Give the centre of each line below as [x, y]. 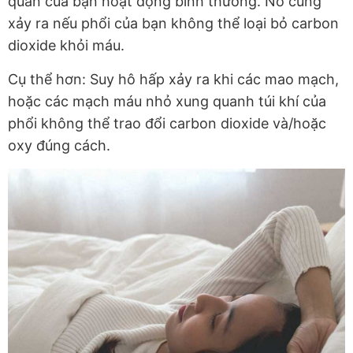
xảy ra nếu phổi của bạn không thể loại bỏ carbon [173, 24]
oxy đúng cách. [61, 146]
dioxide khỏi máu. [68, 46]
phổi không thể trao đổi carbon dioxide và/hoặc [167, 124]
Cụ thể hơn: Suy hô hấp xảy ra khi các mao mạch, [173, 80]
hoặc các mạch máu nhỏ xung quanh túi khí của [167, 102]
